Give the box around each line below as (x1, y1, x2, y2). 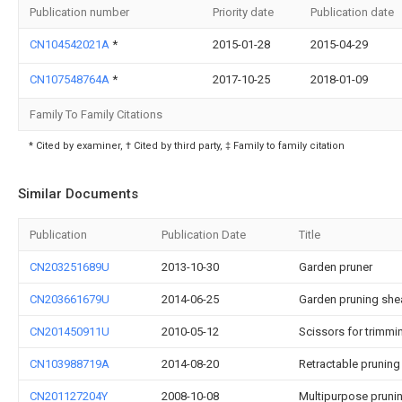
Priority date (213, 5, 274, 19)
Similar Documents (18, 186, 138, 202)
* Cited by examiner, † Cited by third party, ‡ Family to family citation (29, 140, 345, 152)
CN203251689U (30, 260, 109, 274)
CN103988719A (30, 357, 109, 371)
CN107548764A (30, 73, 112, 86)
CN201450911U (30, 325, 109, 338)
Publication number (30, 5, 129, 19)
